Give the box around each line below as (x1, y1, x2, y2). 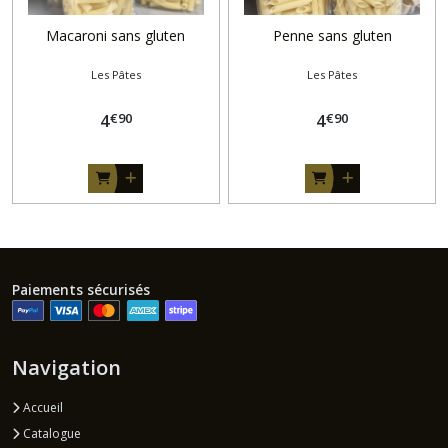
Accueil (20, 399, 63, 417)
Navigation (12, 354, 121, 382)
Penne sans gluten (272, 25, 392, 45)
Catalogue (20, 425, 81, 443)
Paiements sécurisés (12, 279, 150, 299)
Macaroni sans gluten (46, 25, 186, 45)
